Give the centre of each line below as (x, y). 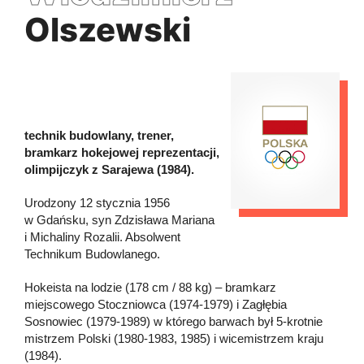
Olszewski (108, 29)
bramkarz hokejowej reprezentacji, (122, 152)
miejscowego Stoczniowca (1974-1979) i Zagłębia (156, 304)
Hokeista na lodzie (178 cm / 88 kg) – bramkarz (150, 287)
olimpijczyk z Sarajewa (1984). (109, 169)
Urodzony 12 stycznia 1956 (97, 202)
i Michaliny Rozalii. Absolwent (102, 236)
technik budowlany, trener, (99, 135)
